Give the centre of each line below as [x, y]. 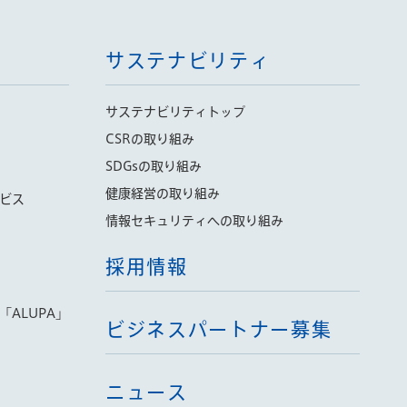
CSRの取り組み [150, 139]
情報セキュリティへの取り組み [194, 221]
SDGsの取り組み [154, 166]
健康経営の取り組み [163, 194]
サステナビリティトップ [175, 112]
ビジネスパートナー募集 [219, 329]
